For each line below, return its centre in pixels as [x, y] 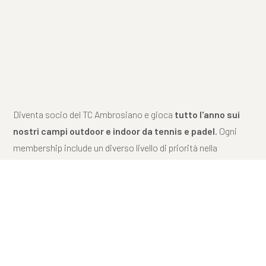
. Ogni [226, 131]
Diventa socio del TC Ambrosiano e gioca [94, 114]
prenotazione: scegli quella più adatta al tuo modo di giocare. [132, 164]
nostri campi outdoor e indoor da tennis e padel [114, 131]
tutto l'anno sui [208, 114]
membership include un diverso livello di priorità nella [115, 147]
